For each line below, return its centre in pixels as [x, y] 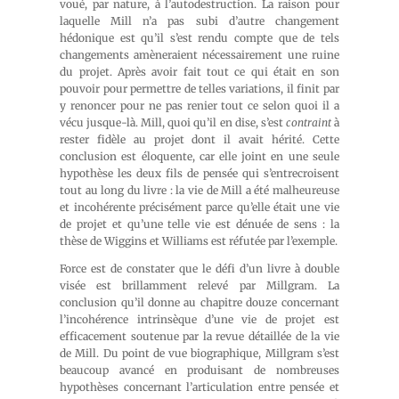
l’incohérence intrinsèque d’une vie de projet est [199, 319]
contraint [308, 122]
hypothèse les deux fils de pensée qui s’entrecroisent [199, 173]
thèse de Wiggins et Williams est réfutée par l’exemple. [199, 241]
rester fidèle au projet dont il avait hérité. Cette [199, 139]
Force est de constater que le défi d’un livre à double [199, 269]
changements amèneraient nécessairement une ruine [199, 55]
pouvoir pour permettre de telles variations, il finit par [199, 89]
